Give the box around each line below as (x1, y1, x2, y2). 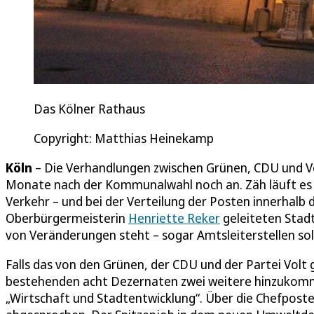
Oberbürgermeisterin (6, 210, 128, 227)
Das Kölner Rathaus (34, 100, 145, 118)
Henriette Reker (128, 210, 220, 227)
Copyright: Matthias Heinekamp (34, 130, 214, 147)
